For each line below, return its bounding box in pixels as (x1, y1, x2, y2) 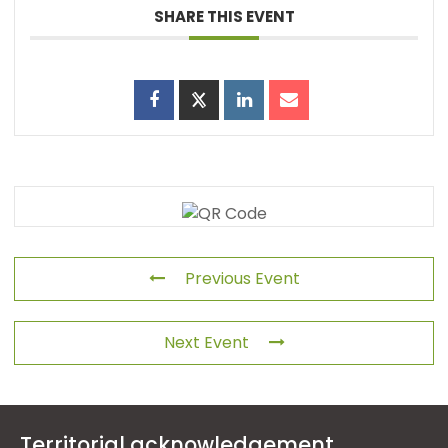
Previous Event (184, 266, 300, 290)
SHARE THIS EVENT (153, 5, 295, 27)
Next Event (163, 330, 249, 354)
